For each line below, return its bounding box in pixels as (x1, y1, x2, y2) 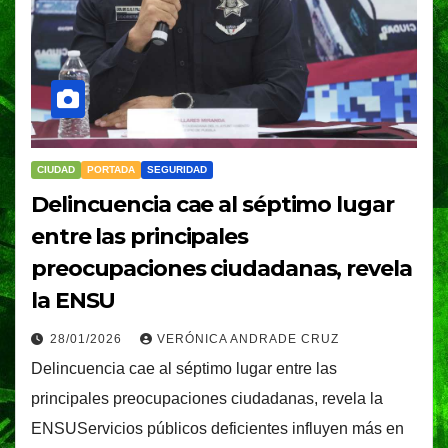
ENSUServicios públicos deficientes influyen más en (31, 420, 404, 438)
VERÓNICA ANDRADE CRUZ (157, 332, 339, 347)
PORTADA (87, 164, 135, 176)
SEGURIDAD (147, 164, 207, 176)
